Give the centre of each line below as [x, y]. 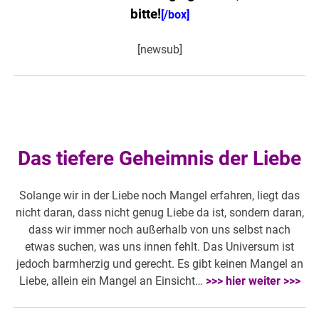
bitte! [145, 15]
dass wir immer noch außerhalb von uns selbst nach [159, 230]
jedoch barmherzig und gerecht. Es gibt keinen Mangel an [159, 264]
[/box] [175, 15]
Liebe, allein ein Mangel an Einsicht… [112, 281]
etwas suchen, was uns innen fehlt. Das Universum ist [159, 247]
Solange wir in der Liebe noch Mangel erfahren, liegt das [159, 196]
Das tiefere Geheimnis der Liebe [159, 159]
